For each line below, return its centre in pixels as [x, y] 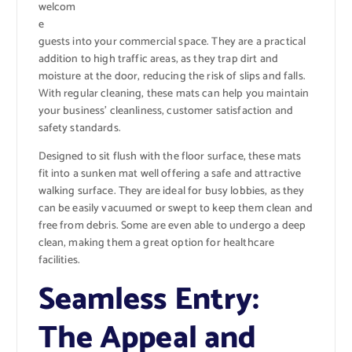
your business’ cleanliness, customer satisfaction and [165, 112]
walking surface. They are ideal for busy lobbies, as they [171, 192]
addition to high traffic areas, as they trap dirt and [158, 60]
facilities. [59, 261]
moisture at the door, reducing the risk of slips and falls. [172, 77]
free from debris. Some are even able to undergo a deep [172, 226]
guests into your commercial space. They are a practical [172, 42]
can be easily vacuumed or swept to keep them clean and [176, 209]
